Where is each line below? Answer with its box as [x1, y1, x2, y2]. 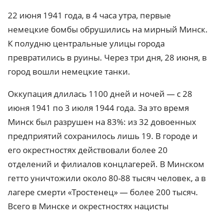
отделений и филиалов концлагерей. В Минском [8, 158, 204, 170]
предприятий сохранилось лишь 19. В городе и [8, 130, 198, 141]
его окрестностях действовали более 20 [8, 144, 168, 155]
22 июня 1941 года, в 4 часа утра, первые [8, 10, 171, 21]
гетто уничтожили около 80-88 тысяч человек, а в [8, 172, 206, 184]
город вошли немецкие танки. [8, 66, 130, 77]
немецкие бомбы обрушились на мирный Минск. [8, 24, 208, 35]
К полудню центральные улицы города [8, 38, 165, 49]
